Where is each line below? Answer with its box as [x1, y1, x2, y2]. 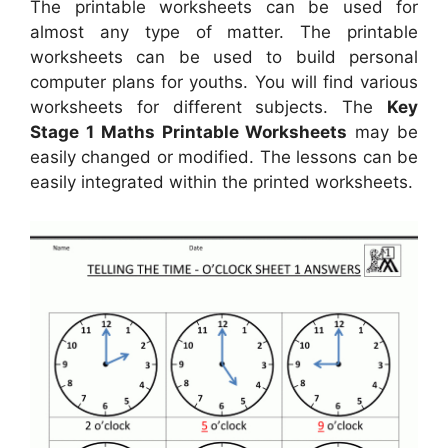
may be [347, 122, 419, 143]
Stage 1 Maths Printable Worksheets [30, 122, 348, 143]
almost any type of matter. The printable [30, 22, 418, 43]
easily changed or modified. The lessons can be [30, 147, 418, 168]
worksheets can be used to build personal [30, 47, 418, 68]
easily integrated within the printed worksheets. [30, 172, 413, 193]
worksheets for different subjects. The [30, 97, 387, 118]
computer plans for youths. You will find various [30, 72, 418, 93]
